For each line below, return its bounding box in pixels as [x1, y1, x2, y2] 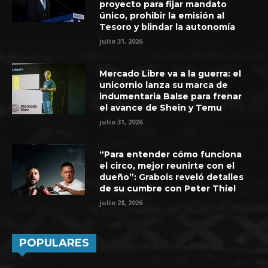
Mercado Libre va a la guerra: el [99, 68, 242, 79]
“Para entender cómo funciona [99, 148, 242, 160]
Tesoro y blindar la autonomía [99, 21, 236, 32]
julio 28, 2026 [99, 197, 143, 207]
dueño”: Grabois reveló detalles [99, 171, 244, 182]
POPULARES [19, 236, 89, 249]
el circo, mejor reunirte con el [99, 160, 235, 171]
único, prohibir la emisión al [99, 10, 225, 21]
